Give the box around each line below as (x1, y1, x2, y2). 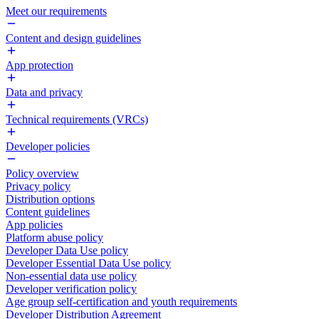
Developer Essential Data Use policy (6, 257, 171, 269)
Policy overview (6, 167, 79, 179)
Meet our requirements (6, 5, 107, 17)
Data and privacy (6, 86, 83, 98)
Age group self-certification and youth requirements (6, 296, 237, 308)
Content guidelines (6, 206, 90, 218)
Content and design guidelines (6, 32, 141, 44)
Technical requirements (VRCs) (6, 113, 148, 125)
